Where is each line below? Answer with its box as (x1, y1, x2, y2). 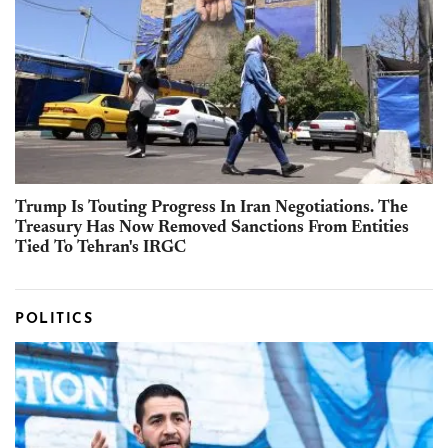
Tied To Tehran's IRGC (15, 239, 186, 257)
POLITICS (15, 311, 93, 327)
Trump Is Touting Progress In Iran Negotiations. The (15, 199, 408, 217)
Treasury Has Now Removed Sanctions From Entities (15, 219, 409, 237)
